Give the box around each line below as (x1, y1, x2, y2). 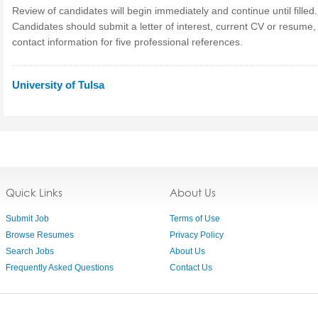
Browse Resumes (6, 230, 74, 240)
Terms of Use (170, 214, 220, 224)
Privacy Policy (170, 230, 224, 240)
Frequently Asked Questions (6, 263, 114, 273)
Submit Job (6, 214, 49, 224)
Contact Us (170, 263, 212, 273)
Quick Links (6, 186, 62, 199)
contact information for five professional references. (12, 36, 243, 48)
